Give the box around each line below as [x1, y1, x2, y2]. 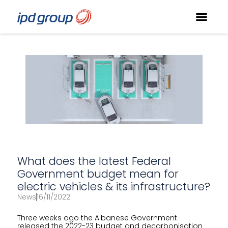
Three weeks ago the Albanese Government [17, 213, 177, 223]
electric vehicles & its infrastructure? [17, 179, 210, 194]
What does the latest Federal [17, 154, 171, 168]
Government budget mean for [17, 166, 179, 181]
